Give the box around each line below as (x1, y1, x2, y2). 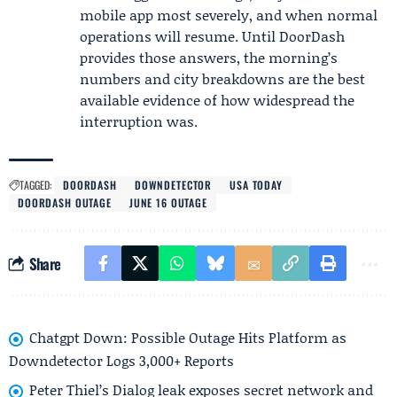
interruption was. (80, 111, 198, 131)
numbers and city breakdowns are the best (80, 68, 365, 89)
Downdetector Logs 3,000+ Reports (9, 349, 234, 370)
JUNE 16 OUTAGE (128, 195, 207, 210)
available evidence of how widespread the (80, 90, 354, 110)
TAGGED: (19, 177, 51, 192)
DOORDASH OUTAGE (18, 195, 112, 210)
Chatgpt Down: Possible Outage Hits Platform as (29, 327, 346, 347)
